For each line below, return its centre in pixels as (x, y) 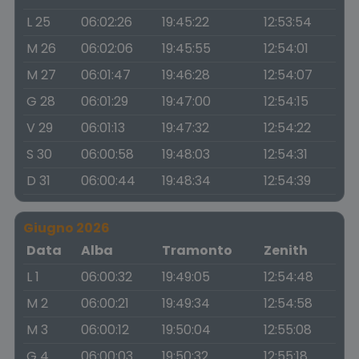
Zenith (286, 250)
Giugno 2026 (67, 228)
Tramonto (197, 250)
